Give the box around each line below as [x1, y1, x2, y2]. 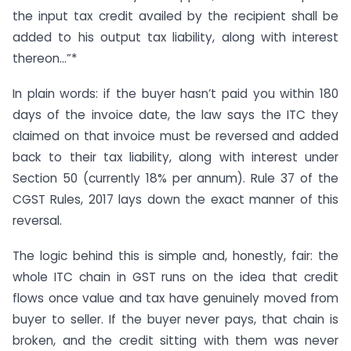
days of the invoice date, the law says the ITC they [13, 106, 338, 123]
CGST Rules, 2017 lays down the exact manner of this [13, 190, 338, 208]
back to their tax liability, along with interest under [13, 148, 338, 165]
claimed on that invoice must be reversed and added [13, 127, 338, 144]
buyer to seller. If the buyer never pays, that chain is [13, 310, 338, 327]
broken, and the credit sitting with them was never [13, 331, 338, 349]
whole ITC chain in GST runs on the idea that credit [13, 268, 338, 285]
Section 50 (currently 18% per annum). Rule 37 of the [13, 169, 338, 186]
